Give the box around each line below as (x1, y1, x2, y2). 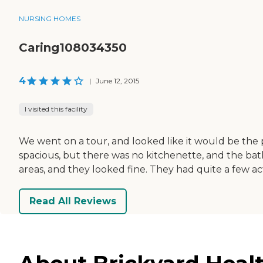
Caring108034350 (19, 40, 127, 55)
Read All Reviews (29, 195, 116, 207)
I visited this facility (25, 104, 87, 113)
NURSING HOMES (19, 14, 80, 23)
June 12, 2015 (96, 76, 139, 85)
